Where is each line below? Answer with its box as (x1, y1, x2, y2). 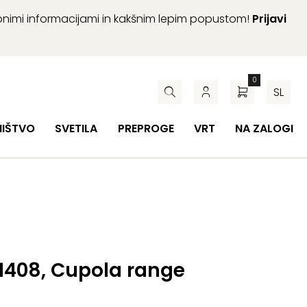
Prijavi (252, 11, 286, 27)
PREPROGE (117, 121, 174, 136)
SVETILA (55, 121, 98, 136)
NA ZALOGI (234, 121, 293, 136)
